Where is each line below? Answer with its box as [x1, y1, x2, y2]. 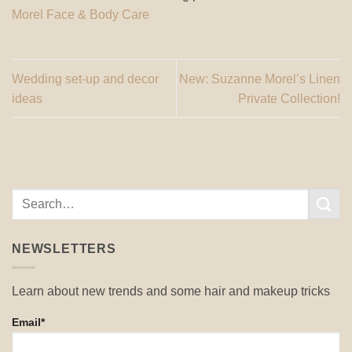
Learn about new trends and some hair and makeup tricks [12, 284, 330, 299]
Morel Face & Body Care [12, 7, 149, 21]
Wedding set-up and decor [12, 71, 159, 86]
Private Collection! [238, 91, 340, 105]
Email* [12, 316, 45, 329]
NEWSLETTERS [12, 241, 116, 255]
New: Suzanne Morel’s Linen [179, 71, 340, 86]
